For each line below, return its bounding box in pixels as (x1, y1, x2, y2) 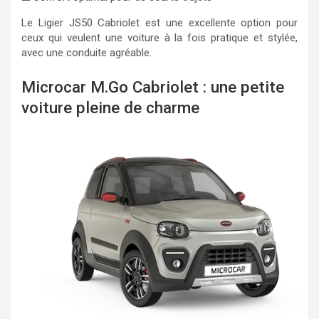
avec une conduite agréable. (21, 46, 152, 59)
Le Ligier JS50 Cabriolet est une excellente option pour (21, 16, 298, 29)
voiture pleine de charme (21, 98, 199, 117)
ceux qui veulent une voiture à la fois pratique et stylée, (21, 31, 298, 44)
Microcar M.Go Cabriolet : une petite (21, 77, 284, 96)
